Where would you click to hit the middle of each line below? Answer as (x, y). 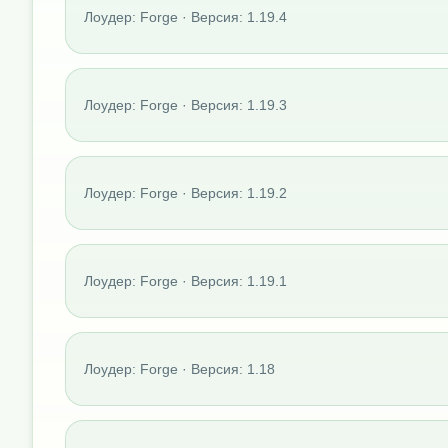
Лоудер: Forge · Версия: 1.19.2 (185, 192)
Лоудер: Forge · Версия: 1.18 (179, 368)
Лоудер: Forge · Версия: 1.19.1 (185, 280)
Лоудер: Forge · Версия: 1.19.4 (185, 16)
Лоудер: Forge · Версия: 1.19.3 (185, 104)
